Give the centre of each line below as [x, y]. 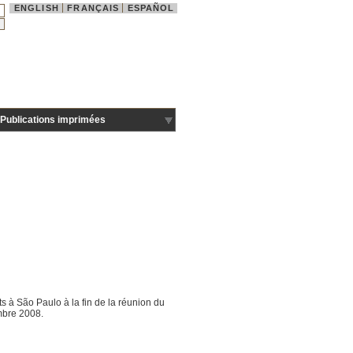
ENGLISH [37, 8]
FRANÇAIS [93, 8]
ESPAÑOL [151, 8]
